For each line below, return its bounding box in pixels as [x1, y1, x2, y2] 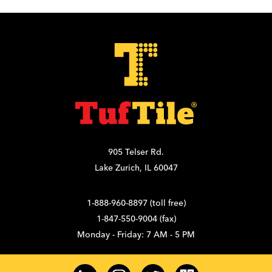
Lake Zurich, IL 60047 [94, 161, 178, 173]
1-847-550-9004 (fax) [96, 212, 176, 224]
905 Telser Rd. [108, 146, 164, 157]
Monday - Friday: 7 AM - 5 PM [77, 228, 195, 240]
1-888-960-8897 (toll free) [86, 197, 186, 208]
